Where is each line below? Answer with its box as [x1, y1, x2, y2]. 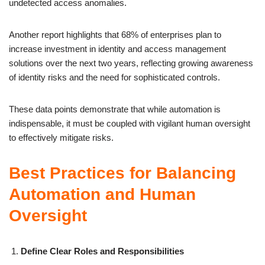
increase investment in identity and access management [9, 43, 226, 54]
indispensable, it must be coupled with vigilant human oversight [9, 118, 250, 128]
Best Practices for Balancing [9, 163, 236, 182]
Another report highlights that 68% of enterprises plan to [9, 29, 221, 40]
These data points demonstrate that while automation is [9, 104, 221, 114]
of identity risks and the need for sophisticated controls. [9, 72, 220, 82]
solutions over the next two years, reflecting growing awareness [9, 57, 253, 68]
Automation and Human [9, 185, 196, 203]
